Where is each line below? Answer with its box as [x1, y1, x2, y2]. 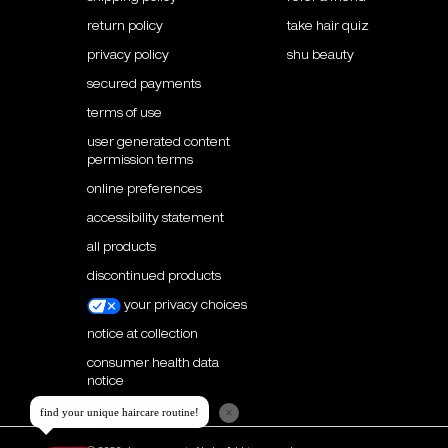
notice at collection [87, 329, 198, 342]
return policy [87, 21, 163, 34]
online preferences [87, 184, 202, 197]
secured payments [87, 79, 201, 92]
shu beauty [287, 50, 354, 63]
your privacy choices [121, 300, 247, 313]
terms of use [87, 108, 162, 121]
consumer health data [87, 358, 219, 371]
